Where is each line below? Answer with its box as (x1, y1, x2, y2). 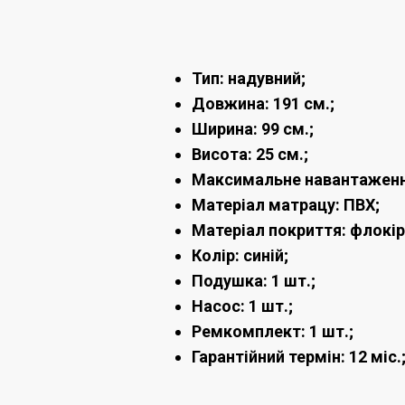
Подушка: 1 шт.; (192, 271, 316, 291)
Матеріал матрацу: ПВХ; (192, 195, 380, 215)
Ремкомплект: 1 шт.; (192, 322, 353, 342)
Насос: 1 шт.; (192, 297, 293, 316)
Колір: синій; (192, 246, 288, 266)
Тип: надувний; (192, 69, 306, 89)
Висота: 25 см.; (192, 145, 308, 165)
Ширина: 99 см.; (192, 119, 314, 139)
